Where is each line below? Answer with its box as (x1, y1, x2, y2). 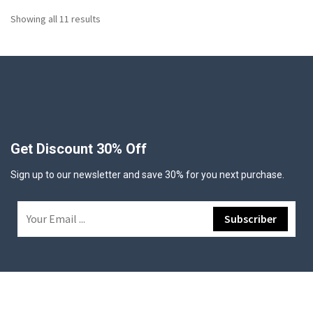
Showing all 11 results (10, 12, 101, 25)
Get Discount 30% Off (10, 140, 147, 157)
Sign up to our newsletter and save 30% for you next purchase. (10, 168, 284, 180)
